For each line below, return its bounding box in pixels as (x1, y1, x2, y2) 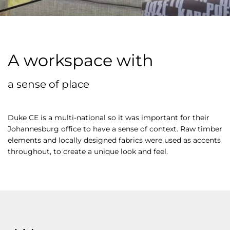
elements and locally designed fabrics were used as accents (8, 135, 221, 145)
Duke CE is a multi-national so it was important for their (8, 112, 209, 122)
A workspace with (8, 50, 154, 70)
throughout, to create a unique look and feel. (8, 146, 168, 156)
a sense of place (8, 78, 89, 90)
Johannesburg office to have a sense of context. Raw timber (8, 124, 222, 133)
